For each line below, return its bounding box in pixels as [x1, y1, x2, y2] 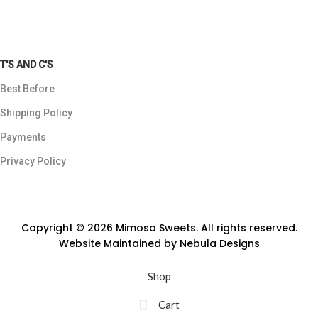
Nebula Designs [179, 236, 260, 251]
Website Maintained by [58, 236, 180, 251]
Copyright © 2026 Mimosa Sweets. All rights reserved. [21, 221, 297, 236]
